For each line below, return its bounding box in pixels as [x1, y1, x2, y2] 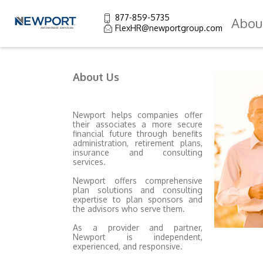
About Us [73, 70, 119, 83]
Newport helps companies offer [73, 109, 203, 120]
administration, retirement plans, [73, 137, 203, 148]
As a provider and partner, [73, 222, 203, 232]
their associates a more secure [73, 119, 203, 129]
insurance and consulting [73, 147, 203, 157]
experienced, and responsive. [73, 241, 183, 251]
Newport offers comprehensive [73, 175, 203, 186]
